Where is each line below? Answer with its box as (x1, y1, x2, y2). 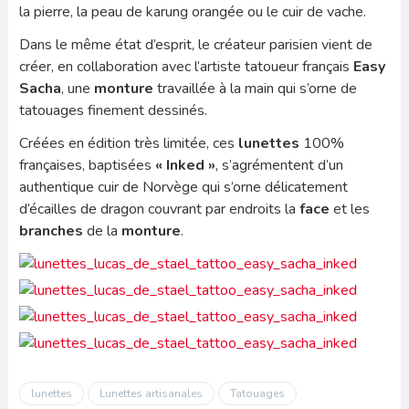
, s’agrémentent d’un (215, 154, 343, 175)
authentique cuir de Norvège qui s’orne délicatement (18, 176, 348, 197)
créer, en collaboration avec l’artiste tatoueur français (18, 56, 353, 77)
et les (329, 198, 370, 219)
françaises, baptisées (18, 154, 155, 175)
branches (18, 220, 83, 241)
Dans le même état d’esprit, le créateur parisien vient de (18, 34, 372, 55)
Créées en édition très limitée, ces (18, 132, 235, 153)
